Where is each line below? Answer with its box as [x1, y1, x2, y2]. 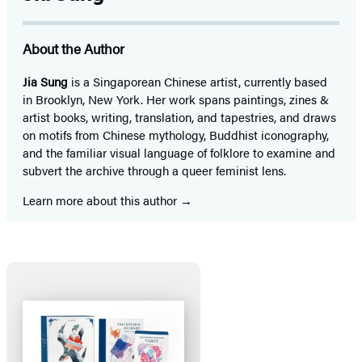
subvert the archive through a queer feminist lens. [23, 161, 286, 179]
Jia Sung [23, 72, 68, 90]
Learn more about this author [23, 191, 180, 208]
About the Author [23, 38, 124, 58]
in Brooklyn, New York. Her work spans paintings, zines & [23, 90, 329, 107]
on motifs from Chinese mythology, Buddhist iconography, [23, 125, 329, 143]
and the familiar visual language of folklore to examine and [23, 143, 335, 161]
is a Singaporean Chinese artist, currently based [68, 72, 327, 90]
